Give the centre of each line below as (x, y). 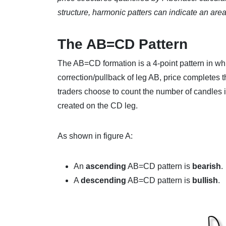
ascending (106, 166)
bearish (207, 166)
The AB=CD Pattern (123, 44)
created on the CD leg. (98, 105)
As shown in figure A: (95, 136)
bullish (205, 180)
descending (103, 180)
